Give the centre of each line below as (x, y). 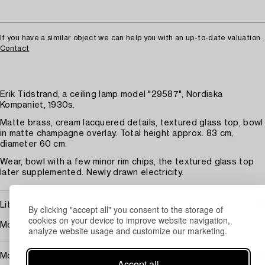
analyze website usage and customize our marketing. (128, 230)
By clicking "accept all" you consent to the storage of (126, 209)
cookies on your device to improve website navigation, (129, 220)
